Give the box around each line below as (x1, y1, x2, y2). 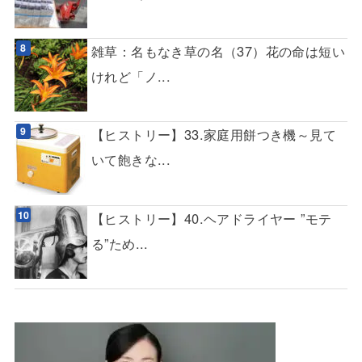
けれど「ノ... (90, 66, 171, 86)
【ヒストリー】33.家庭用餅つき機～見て (90, 124, 337, 145)
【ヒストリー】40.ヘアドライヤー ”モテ (90, 208, 332, 228)
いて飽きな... (90, 149, 171, 170)
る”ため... (90, 233, 149, 253)
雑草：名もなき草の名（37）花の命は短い (90, 41, 346, 61)
